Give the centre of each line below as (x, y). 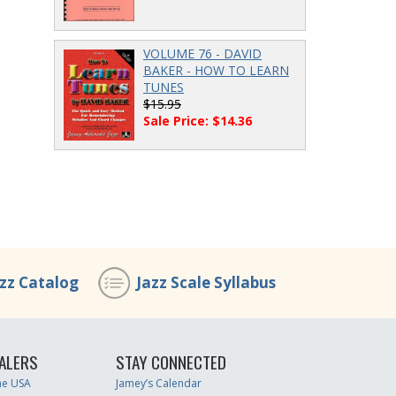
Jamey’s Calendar (159, 383)
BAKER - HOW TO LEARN (216, 71)
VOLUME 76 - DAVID (202, 54)
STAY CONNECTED (171, 362)
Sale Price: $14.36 (198, 121)
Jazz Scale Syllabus (206, 282)
